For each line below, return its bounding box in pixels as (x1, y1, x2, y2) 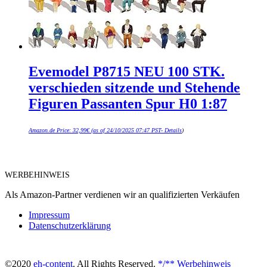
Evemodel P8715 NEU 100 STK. (29, 63, 225, 79)
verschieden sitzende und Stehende (29, 79, 240, 95)
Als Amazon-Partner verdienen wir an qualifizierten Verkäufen (5, 189, 240, 200)
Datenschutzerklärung (29, 220, 111, 231)
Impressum (29, 209, 70, 220)
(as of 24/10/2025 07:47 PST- (89, 126, 164, 133)
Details (164, 126, 182, 133)
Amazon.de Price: (29, 126, 73, 133)
